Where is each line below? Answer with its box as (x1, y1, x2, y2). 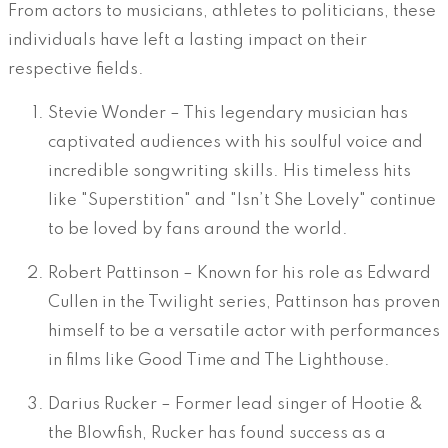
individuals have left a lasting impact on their (8, 32, 367, 50)
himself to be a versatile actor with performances (48, 323, 440, 341)
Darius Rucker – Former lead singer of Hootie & (48, 396, 423, 414)
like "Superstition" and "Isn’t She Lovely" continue (48, 192, 436, 210)
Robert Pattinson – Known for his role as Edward (48, 265, 431, 283)
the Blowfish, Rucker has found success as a (48, 425, 386, 443)
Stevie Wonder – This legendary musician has (48, 105, 408, 123)
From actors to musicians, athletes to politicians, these (8, 3, 436, 21)
